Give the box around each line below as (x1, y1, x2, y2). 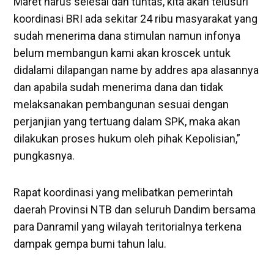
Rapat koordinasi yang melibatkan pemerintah (13, 185, 234, 199)
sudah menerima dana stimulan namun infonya (13, 29, 241, 42)
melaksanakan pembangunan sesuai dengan (13, 97, 229, 111)
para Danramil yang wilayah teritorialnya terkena (13, 220, 242, 233)
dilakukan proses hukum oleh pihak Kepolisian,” (13, 131, 241, 145)
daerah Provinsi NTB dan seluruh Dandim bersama (13, 202, 256, 216)
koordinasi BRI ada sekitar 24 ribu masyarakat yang (13, 12, 258, 25)
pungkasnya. (13, 149, 75, 162)
